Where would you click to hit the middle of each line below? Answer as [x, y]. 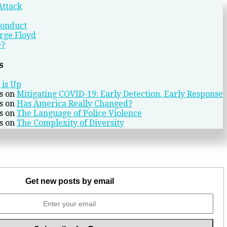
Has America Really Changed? [74, 103]
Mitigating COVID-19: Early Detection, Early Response [120, 94]
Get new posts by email [69, 181]
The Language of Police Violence [79, 113]
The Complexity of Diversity [70, 123]
